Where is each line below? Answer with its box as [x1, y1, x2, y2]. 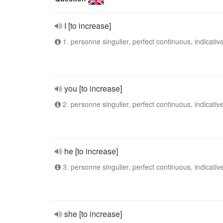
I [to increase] [64, 20, 111, 31]
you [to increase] [64, 83, 122, 94]
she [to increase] [64, 208, 122, 220]
